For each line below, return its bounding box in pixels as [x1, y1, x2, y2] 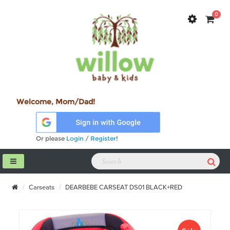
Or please [36, 134, 67, 142]
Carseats [27, 183, 54, 191]
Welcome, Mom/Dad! [16, 97, 95, 107]
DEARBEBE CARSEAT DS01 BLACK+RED [64, 183, 182, 191]
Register [90, 134, 117, 142]
